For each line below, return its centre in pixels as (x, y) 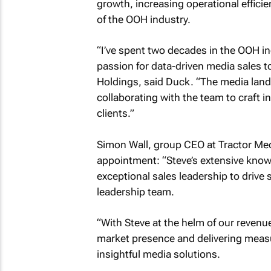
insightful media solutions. (158, 254)
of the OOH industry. (143, 19)
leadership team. (135, 191)
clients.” (115, 113)
